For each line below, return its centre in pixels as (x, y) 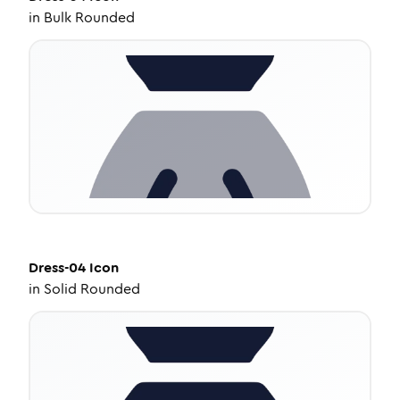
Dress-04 (57, 267)
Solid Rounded (92, 289)
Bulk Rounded (89, 17)
